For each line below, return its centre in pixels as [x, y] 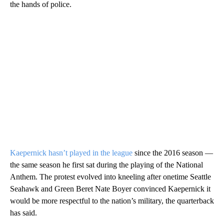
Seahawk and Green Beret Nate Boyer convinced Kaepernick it [110, 189]
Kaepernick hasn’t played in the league [71, 153]
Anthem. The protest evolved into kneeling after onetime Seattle [110, 177]
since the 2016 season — [173, 153]
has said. [23, 213]
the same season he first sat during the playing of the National [106, 165]
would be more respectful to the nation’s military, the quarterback [112, 201]
